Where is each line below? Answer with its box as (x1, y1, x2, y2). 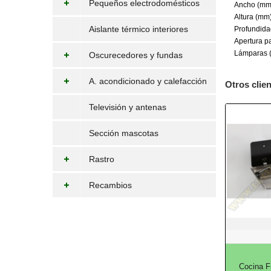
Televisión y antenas (89, 102, 166, 112)
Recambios (89, 180, 132, 190)
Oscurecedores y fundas (89, 50, 183, 60)
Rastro (89, 154, 114, 164)
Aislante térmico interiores (89, 24, 188, 34)
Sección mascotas (89, 128, 158, 138)
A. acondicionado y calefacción (89, 76, 207, 86)
